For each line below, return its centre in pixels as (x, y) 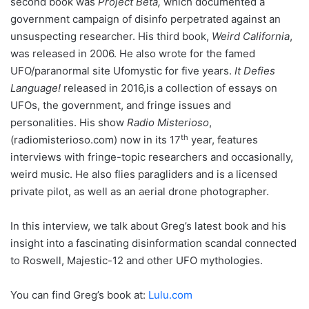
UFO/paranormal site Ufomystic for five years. (122, 71)
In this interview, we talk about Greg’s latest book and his (148, 226)
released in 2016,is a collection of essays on (169, 88)
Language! (36, 88)
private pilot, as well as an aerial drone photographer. (140, 192)
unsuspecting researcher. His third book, (111, 37)
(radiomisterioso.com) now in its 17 (96, 140)
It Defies (255, 71)
